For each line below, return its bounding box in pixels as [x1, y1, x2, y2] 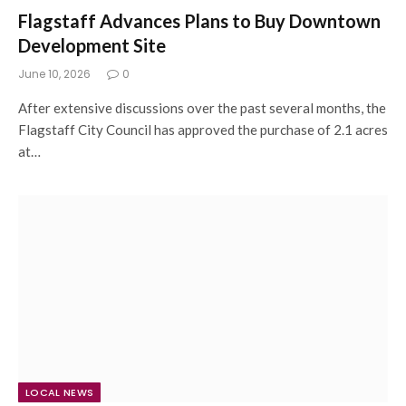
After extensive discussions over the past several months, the [18, 99, 386, 116]
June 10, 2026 [18, 65, 91, 82]
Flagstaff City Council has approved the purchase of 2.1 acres [18, 121, 388, 138]
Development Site [18, 34, 166, 56]
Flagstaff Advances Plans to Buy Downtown [18, 9, 381, 32]
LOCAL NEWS [25, 385, 94, 400]
